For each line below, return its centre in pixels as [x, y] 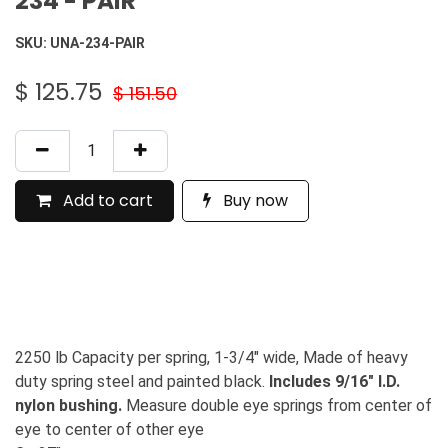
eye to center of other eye [109, 430]
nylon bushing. [68, 406]
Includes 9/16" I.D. [334, 382]
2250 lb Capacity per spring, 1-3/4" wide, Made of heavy [211, 358]
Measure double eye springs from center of [277, 406]
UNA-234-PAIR [97, 43]
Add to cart [106, 201]
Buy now [253, 201]
